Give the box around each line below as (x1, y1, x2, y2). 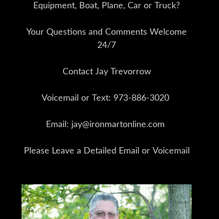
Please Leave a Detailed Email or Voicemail (23, 147, 190, 156)
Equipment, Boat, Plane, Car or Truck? (33, 1, 180, 11)
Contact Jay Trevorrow (62, 67, 151, 77)
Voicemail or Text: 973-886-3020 (42, 94, 172, 103)
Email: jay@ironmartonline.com (46, 120, 167, 130)
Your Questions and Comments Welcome (26, 28, 187, 37)
